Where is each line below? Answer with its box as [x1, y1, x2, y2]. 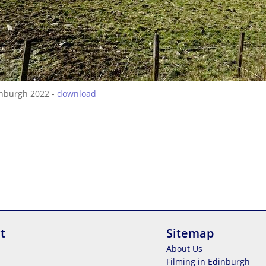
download [57, 88, 96, 99]
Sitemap [166, 225, 214, 241]
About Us [166, 243, 202, 254]
